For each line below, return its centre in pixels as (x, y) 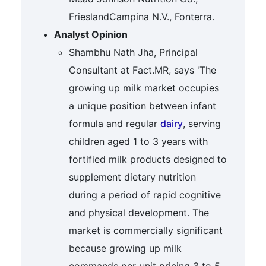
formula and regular (115, 124)
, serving (202, 124)
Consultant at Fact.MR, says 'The (142, 70)
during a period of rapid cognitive (145, 195)
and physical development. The (139, 213)
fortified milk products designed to (148, 159)
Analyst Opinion (91, 35)
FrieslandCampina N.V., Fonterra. (142, 17)
